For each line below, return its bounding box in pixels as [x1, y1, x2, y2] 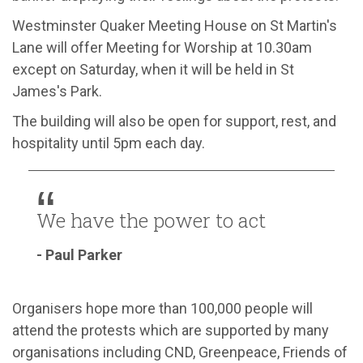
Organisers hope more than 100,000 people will [12, 299, 313, 317]
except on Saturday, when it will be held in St [12, 60, 294, 78]
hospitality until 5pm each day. [12, 134, 205, 152]
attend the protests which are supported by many [12, 321, 329, 339]
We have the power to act [36, 207, 266, 233]
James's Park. [12, 82, 102, 100]
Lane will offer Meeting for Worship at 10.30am [12, 38, 312, 56]
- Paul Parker [36, 246, 122, 263]
